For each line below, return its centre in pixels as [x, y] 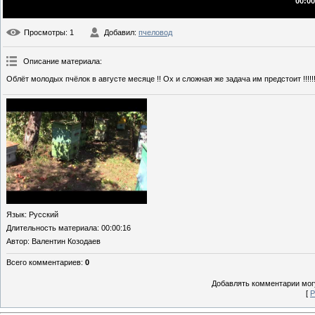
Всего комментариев [44, 263]
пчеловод [155, 33]
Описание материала [62, 62]
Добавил [119, 33]
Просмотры [45, 33]
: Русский [41, 215]
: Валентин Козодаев [64, 242]
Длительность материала [52, 228]
